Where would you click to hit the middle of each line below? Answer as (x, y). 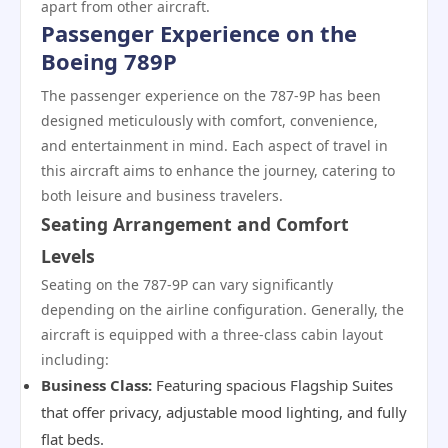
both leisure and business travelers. (162, 195)
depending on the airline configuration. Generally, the (222, 309)
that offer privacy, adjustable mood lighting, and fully (224, 412)
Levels (68, 256)
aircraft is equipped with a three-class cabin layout (212, 334)
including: (75, 359)
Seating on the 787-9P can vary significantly (187, 284)
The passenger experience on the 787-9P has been (211, 95)
